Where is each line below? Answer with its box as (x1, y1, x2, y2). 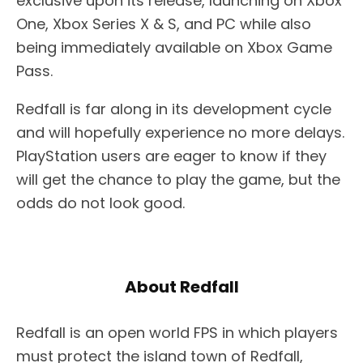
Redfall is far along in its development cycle (16, 98, 331, 119)
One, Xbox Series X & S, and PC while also (16, 13, 311, 34)
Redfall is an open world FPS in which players (16, 322, 338, 343)
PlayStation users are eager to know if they (16, 145, 327, 166)
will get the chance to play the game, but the (16, 169, 340, 190)
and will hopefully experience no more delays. (16, 122, 344, 143)
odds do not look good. (16, 192, 185, 213)
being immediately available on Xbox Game (16, 36, 332, 58)
